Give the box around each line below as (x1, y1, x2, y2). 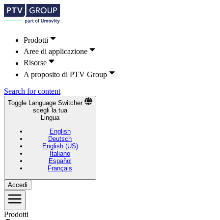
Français (48, 165, 72, 172)
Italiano (50, 150, 70, 158)
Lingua (41, 113, 59, 121)
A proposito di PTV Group (24, 70, 109, 79)
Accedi (8, 181, 27, 189)
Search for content (4, 86, 60, 95)
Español (48, 157, 72, 165)
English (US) (42, 142, 78, 150)
